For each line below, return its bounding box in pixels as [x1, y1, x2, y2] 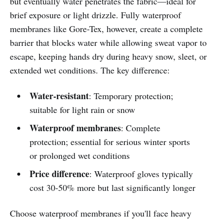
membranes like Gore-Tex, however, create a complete [10, 23, 203, 35]
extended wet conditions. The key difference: [10, 64, 170, 76]
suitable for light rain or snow [29, 104, 135, 116]
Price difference [29, 167, 89, 181]
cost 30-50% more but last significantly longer [29, 182, 195, 194]
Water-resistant [29, 89, 89, 103]
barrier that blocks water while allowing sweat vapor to [10, 37, 207, 49]
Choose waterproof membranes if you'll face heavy [10, 207, 191, 220]
